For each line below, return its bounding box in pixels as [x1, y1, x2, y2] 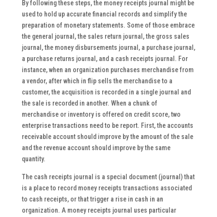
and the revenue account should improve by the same [21, 144, 170, 152]
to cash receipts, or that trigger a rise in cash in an [21, 195, 163, 203]
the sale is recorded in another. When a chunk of [21, 99, 157, 107]
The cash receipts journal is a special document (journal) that [21, 173, 195, 181]
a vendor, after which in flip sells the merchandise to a [21, 77, 172, 85]
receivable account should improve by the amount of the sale [21, 133, 193, 140]
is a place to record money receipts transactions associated [21, 184, 192, 192]
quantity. [21, 155, 46, 163]
